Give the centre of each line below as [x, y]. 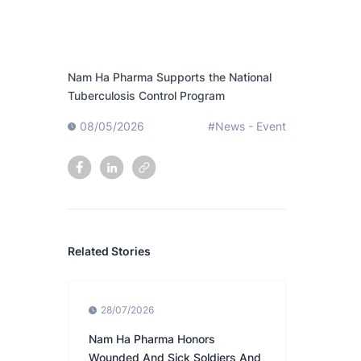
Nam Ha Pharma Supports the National [170, 77]
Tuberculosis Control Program [146, 96]
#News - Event [247, 127]
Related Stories [109, 251]
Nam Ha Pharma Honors [152, 339]
